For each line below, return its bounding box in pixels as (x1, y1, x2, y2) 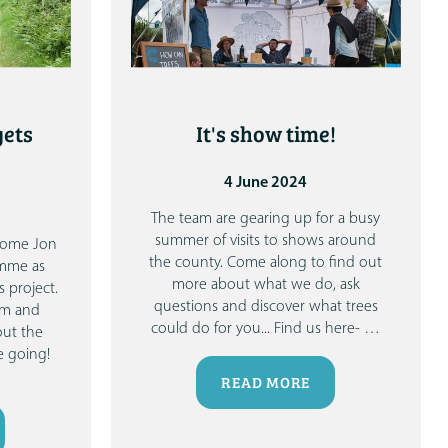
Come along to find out (227, 255, 383, 272)
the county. (149, 255, 224, 272)
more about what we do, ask (171, 277, 360, 294)
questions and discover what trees (153, 299, 378, 316)
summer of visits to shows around (155, 233, 377, 250)
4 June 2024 (224, 175, 308, 192)
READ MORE (221, 374, 311, 392)
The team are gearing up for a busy (151, 211, 381, 228)
